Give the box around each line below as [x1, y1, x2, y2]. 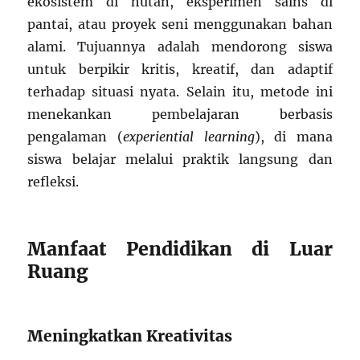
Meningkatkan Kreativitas [27, 326, 233, 346]
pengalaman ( [27, 129, 123, 145]
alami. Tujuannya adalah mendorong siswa [27, 39, 333, 55]
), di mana [254, 129, 333, 145]
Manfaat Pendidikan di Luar [27, 237, 333, 261]
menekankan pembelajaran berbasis [27, 106, 333, 123]
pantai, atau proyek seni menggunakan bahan [27, 16, 333, 33]
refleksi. [27, 174, 80, 190]
